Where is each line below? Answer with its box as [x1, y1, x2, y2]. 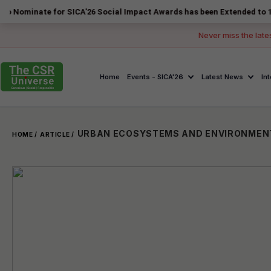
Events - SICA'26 [127, 72, 184, 81]
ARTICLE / [40, 131, 74, 138]
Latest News [201, 72, 244, 81]
